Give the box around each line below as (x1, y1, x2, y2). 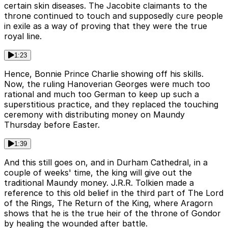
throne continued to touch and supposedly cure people (4, 11, 223, 21)
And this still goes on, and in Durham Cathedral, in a (4, 157, 208, 168)
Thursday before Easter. (4, 120, 100, 130)
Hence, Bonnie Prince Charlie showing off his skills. (4, 69, 204, 79)
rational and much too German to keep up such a (4, 89, 199, 100)
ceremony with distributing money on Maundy (4, 109, 185, 120)
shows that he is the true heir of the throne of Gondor (4, 208, 221, 219)
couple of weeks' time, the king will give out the (4, 167, 192, 178)
